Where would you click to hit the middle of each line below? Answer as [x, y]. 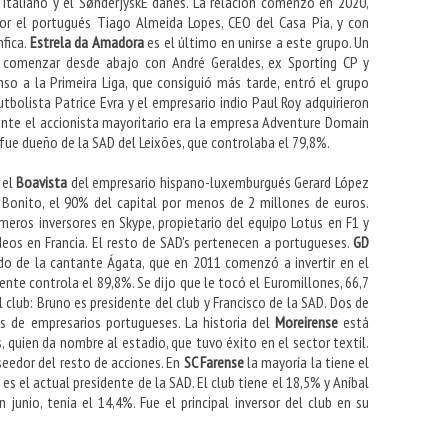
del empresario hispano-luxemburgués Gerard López [220, 182]
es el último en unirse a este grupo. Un [256, 42]
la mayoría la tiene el [308, 362]
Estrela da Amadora [86, 42]
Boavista [43, 182]
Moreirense [309, 322]
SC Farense [215, 362]
